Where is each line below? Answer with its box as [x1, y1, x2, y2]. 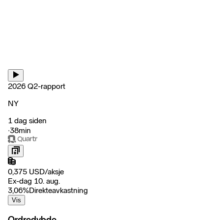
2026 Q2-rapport [8, 81, 65, 91]
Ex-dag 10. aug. [8, 176, 60, 186]
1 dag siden [8, 115, 47, 125]
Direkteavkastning [29, 185, 88, 195]
